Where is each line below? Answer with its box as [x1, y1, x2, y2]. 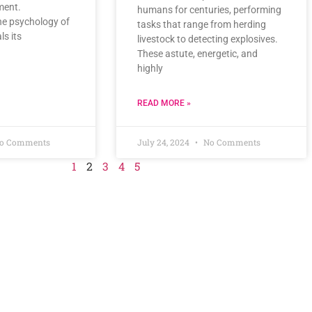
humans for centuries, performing [137, 3, 281, 15]
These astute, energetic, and [137, 47, 258, 59]
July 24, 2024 [137, 136, 192, 148]
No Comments [201, 136, 260, 148]
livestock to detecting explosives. [137, 33, 278, 45]
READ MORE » [137, 97, 191, 108]
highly [137, 62, 163, 74]
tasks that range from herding [137, 18, 266, 30]
